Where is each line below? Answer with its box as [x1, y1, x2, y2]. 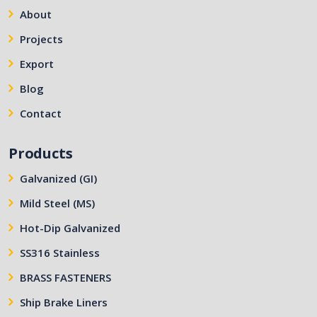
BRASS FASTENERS [20, 270, 111, 284]
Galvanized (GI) [20, 171, 97, 185]
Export [20, 56, 54, 71]
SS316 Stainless [20, 245, 100, 260]
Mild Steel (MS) [20, 195, 95, 210]
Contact [20, 105, 62, 120]
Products [8, 143, 73, 163]
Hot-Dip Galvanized [20, 220, 120, 235]
